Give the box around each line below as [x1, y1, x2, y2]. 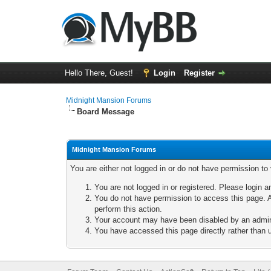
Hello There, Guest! [64, 68, 135, 77]
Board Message [77, 107, 135, 116]
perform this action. [94, 204, 163, 214]
